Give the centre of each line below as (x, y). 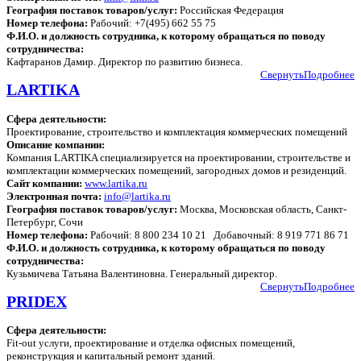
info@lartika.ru (137, 196)
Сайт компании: (44, 183)
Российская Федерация (230, 10)
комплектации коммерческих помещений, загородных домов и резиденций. (176, 170)
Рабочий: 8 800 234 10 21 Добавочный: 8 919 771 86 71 (218, 234)
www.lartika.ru (116, 183)
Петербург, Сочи (45, 222)
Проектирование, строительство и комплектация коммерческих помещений (177, 131)
